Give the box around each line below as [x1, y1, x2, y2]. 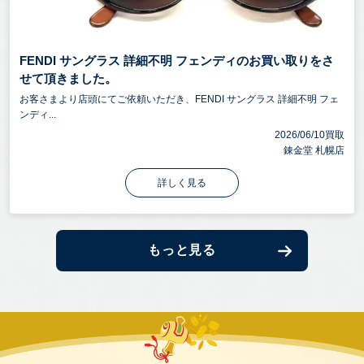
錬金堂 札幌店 [284, 145, 344, 156]
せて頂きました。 [19, 71, 117, 85]
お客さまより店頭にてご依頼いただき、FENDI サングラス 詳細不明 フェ [19, 93, 339, 105]
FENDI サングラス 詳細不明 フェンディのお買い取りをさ [19, 54, 334, 67]
